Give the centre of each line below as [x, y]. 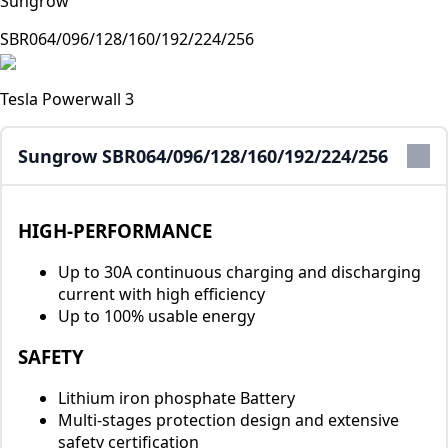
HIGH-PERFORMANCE [115, 231]
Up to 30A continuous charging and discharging [239, 272]
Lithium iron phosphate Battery [176, 397]
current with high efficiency [161, 294]
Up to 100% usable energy [156, 316]
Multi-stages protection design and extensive [228, 419]
